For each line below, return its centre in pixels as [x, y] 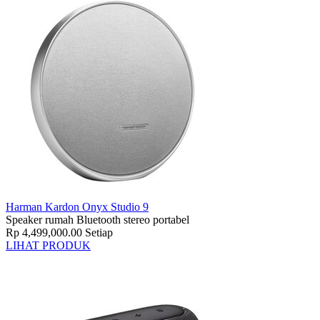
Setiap [99, 232]
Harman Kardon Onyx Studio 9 [77, 207]
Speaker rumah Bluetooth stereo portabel [97, 220]
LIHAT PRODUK [48, 245]
